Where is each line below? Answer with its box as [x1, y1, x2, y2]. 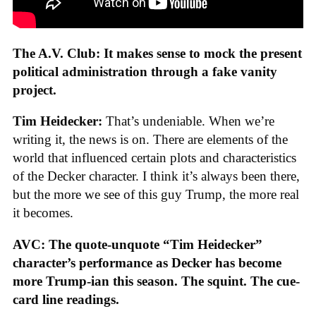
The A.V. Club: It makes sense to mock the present [13, 45, 302, 61]
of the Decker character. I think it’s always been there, [13, 169, 300, 184]
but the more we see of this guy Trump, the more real [13, 187, 299, 202]
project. [13, 82, 56, 97]
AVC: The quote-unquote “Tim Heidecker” [13, 236, 262, 252]
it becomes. [13, 205, 73, 221]
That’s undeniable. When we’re [106, 114, 274, 129]
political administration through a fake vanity [13, 63, 277, 79]
